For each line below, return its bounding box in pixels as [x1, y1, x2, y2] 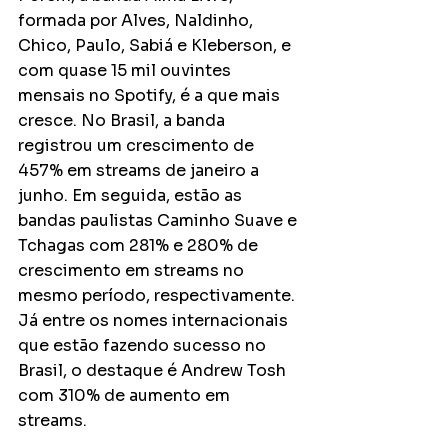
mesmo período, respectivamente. [18, 284, 299, 306]
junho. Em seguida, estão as [18, 184, 246, 206]
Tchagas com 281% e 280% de [18, 234, 262, 256]
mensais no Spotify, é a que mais [18, 84, 284, 106]
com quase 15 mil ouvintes [18, 59, 235, 81]
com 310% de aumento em [18, 384, 234, 406]
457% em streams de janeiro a [18, 159, 263, 181]
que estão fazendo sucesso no [18, 334, 270, 356]
